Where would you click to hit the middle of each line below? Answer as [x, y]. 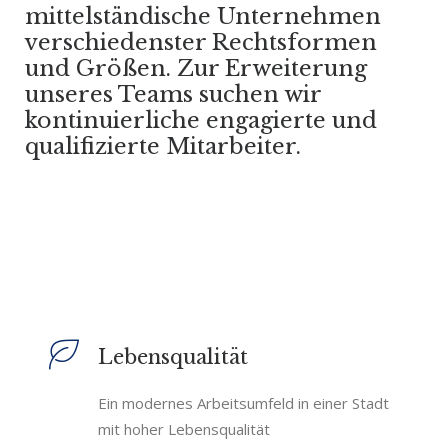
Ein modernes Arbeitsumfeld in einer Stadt [243, 403]
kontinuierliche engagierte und [201, 120]
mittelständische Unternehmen [203, 16]
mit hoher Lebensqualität [183, 429]
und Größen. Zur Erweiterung [196, 68]
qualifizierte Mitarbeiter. [163, 146]
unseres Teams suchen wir [173, 94]
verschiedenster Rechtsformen [201, 42]
